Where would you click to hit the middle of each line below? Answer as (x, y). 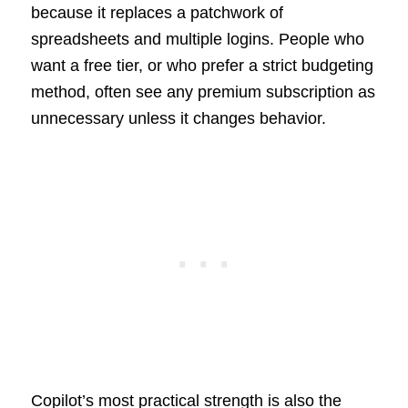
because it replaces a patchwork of (157, 13)
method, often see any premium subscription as (203, 92)
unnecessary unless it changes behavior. (178, 119)
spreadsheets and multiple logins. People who (197, 40)
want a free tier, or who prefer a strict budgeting (202, 66)
